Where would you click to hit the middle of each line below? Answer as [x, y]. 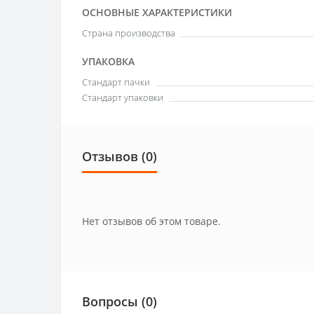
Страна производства [129, 33]
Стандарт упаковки [123, 97]
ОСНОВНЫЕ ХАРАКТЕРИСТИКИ [157, 12]
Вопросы [110, 301]
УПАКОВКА [108, 61]
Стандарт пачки [116, 82]
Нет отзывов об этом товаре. [151, 221]
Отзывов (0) [120, 156]
